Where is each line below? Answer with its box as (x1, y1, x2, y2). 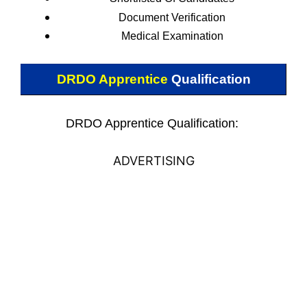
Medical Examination (121, 30, 223, 42)
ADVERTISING (112, 153, 195, 168)
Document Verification (119, 12, 225, 23)
